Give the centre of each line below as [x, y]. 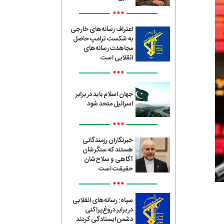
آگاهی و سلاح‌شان [109, 159]
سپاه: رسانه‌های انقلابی [103, 201]
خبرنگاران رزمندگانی [108, 140]
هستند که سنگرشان [108, 150]
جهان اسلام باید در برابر [104, 94]
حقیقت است [116, 169]
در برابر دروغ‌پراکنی [109, 210]
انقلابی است [117, 58]
